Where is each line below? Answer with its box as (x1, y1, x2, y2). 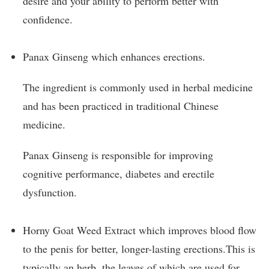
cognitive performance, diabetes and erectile (23, 166, 214, 181)
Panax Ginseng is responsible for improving (23, 148, 213, 163)
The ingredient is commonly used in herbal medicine (23, 80, 253, 95)
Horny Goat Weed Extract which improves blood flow (23, 222, 256, 237)
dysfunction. (23, 185, 77, 200)
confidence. (23, 11, 73, 26)
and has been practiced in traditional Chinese (23, 98, 219, 113)
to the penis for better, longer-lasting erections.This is (23, 241, 255, 256)
